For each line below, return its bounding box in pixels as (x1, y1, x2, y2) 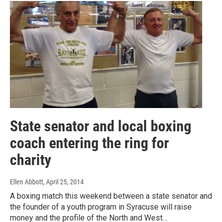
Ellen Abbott (10, 177, 43, 186)
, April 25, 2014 (43, 177, 84, 186)
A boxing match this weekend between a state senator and (10, 191, 212, 201)
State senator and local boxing (10, 117, 191, 135)
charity (10, 151, 51, 168)
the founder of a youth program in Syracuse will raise (10, 202, 192, 212)
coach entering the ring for (10, 134, 169, 152)
